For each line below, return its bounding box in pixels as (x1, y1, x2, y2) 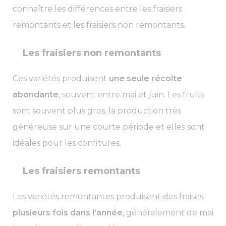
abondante (13, 90, 59, 100)
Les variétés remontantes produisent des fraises (13, 192, 203, 202)
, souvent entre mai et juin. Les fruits (59, 90, 204, 100)
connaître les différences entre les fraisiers (13, 4, 182, 14)
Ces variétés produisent (13, 74, 109, 84)
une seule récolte (109, 74, 182, 84)
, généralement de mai (123, 208, 213, 218)
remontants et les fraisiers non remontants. (13, 20, 185, 30)
